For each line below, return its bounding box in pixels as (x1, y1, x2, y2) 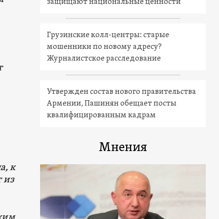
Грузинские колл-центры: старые (47, 30, 170, 41)
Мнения (99, 140, 148, 156)
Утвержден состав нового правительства (47, 87, 197, 97)
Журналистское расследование (47, 54, 161, 64)
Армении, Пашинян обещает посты (47, 99, 177, 109)
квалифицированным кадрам (47, 110, 156, 121)
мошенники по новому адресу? (47, 42, 162, 52)
